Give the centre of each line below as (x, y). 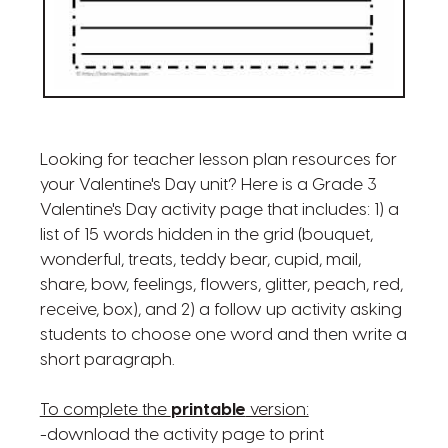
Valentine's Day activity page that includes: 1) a (219, 210)
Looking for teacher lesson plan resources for (218, 160)
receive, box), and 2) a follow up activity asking (220, 310)
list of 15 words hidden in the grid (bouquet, (206, 235)
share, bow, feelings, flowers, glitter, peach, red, (221, 285)
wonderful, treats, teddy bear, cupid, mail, (200, 260)
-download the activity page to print (181, 435)
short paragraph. (107, 360)
